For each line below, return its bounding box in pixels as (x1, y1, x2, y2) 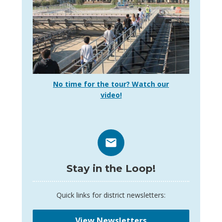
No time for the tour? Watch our (53, 79, 169, 89)
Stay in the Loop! (66, 163, 156, 175)
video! (100, 90, 122, 100)
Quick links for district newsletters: (56, 190, 166, 200)
